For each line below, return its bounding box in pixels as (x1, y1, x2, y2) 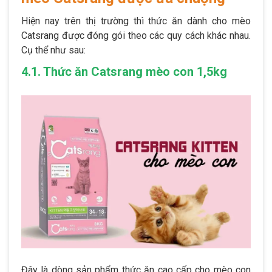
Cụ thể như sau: (21, 44, 86, 56)
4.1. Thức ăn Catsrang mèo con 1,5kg (21, 64, 227, 79)
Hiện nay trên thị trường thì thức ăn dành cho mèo (21, 15, 251, 27)
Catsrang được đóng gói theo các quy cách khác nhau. (21, 29, 251, 41)
